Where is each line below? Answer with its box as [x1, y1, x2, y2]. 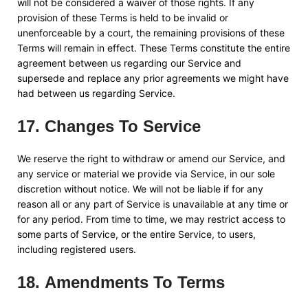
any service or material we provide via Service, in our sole [17, 168, 275, 179]
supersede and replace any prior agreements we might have [17, 72, 289, 84]
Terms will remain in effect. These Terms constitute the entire [17, 42, 290, 54]
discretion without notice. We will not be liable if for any [17, 183, 263, 195]
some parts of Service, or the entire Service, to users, [17, 228, 256, 240]
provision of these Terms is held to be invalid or [17, 12, 228, 23]
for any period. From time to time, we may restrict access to [17, 213, 285, 225]
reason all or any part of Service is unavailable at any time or [17, 198, 288, 210]
